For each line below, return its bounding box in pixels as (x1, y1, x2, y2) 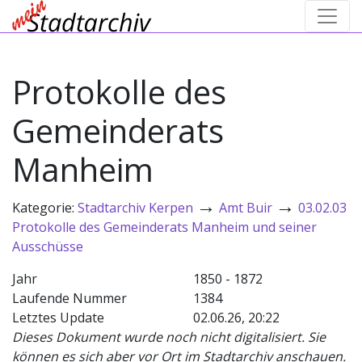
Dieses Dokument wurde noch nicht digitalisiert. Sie (12, 328, 326, 346)
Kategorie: (12, 199, 78, 217)
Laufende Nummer (12, 289, 127, 307)
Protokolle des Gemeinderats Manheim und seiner (12, 218, 317, 236)
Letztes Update (12, 309, 104, 326)
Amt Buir (219, 199, 272, 217)
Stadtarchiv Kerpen (78, 199, 193, 217)
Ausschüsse (12, 238, 83, 255)
